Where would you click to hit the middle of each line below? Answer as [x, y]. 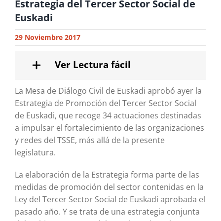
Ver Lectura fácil [92, 65]
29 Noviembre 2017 [48, 37]
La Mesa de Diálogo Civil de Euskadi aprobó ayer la [108, 91]
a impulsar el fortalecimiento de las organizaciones [109, 128]
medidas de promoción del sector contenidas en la [109, 187]
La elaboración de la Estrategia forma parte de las [107, 175]
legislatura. [35, 153]
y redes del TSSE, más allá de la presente [90, 140]
